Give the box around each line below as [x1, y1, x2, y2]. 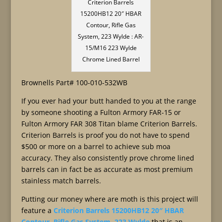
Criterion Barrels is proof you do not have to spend [21, 130, 190, 140]
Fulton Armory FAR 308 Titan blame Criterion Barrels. [21, 119, 197, 128]
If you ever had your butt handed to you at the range [21, 96, 196, 106]
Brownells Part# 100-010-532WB [21, 78, 129, 87]
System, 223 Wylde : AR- [78, 32, 144, 41]
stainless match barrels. [21, 176, 101, 185]
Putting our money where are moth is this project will [21, 194, 198, 204]
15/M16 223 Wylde [85, 44, 137, 52]
